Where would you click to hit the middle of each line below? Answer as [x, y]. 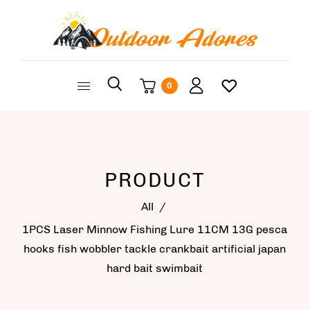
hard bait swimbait [154, 268]
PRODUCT [155, 180]
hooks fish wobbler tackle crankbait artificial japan [154, 249]
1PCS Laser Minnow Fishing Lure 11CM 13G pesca [154, 230]
